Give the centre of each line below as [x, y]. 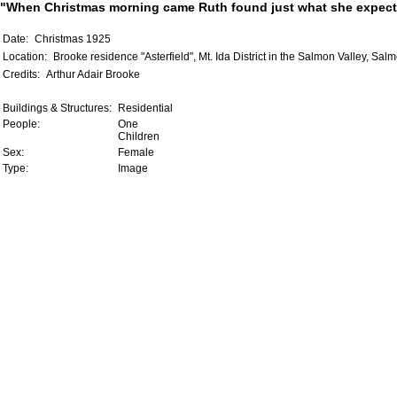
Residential [145, 108]
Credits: [23, 74]
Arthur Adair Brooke [93, 74]
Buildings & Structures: [58, 108]
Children [139, 136]
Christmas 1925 [73, 39]
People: [23, 124]
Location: [26, 57]
